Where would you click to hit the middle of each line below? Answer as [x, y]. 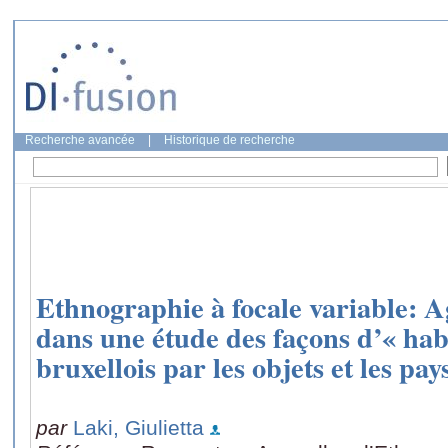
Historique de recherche [229, 140]
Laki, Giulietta [138, 427]
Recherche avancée [80, 140]
